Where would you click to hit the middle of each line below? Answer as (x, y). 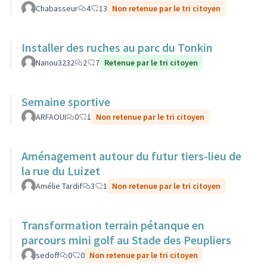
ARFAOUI (51, 117)
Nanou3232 (55, 63)
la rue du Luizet (61, 171)
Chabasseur (57, 8)
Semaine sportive (66, 102)
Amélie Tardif (59, 186)
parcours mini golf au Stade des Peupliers (126, 240)
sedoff (48, 255)
